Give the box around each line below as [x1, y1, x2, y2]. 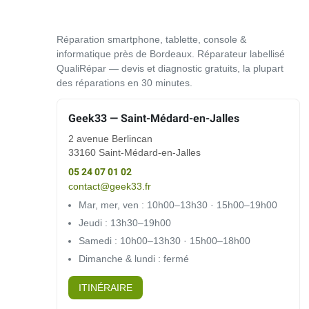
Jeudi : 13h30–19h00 [79, 218, 171, 229]
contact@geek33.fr [68, 181, 151, 192]
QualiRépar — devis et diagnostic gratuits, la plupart [57, 63, 283, 74]
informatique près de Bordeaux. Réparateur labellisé [57, 48, 285, 60]
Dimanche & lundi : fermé [79, 254, 189, 265]
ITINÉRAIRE [79, 282, 132, 294]
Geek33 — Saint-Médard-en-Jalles [68, 112, 239, 126]
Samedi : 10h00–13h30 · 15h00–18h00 [79, 236, 250, 247]
